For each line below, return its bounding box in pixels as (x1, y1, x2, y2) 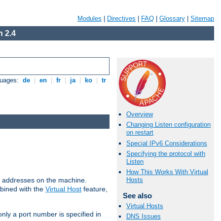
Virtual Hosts (126, 202, 163, 210)
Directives (107, 15, 136, 22)
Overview (126, 110, 153, 118)
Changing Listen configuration (126, 121, 211, 129)
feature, (81, 184, 108, 193)
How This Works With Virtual (126, 168, 208, 176)
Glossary (159, 15, 185, 22)
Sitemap (190, 15, 214, 22)
